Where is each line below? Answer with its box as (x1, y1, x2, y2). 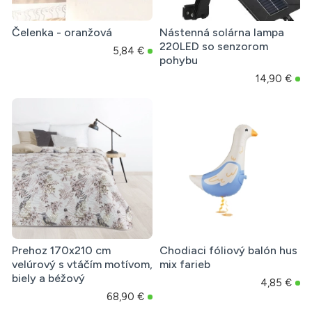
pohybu (159, 54, 198, 68)
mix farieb (159, 258, 210, 272)
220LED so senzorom (159, 40, 268, 54)
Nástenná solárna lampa (159, 26, 284, 40)
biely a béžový (12, 272, 85, 286)
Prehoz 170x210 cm (12, 244, 111, 258)
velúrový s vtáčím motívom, (12, 258, 153, 272)
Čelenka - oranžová (12, 26, 112, 40)
